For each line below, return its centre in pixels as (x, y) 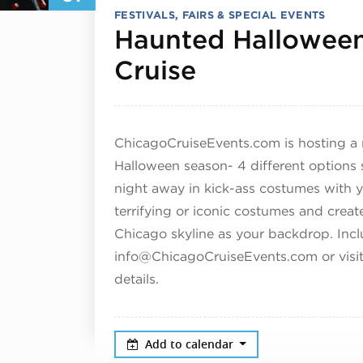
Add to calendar (190, 344)
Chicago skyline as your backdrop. (224, 233)
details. (137, 279)
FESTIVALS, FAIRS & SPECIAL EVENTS (220, 15)
